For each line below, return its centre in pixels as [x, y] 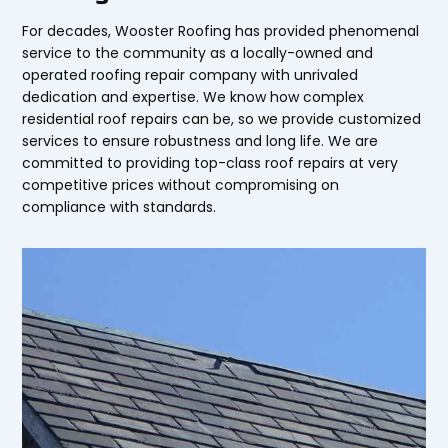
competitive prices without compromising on [181, 185]
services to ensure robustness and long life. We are [200, 141]
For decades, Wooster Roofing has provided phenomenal [221, 31]
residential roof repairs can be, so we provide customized [222, 119]
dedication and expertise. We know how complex [193, 97]
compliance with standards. [119, 207]
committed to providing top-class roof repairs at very [210, 163]
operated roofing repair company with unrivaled [190, 75]
